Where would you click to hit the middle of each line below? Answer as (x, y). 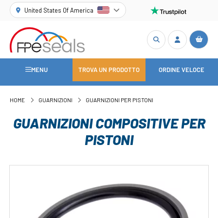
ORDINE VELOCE (182, 70)
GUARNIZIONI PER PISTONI (120, 100)
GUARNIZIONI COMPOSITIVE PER (109, 123)
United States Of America (59, 10)
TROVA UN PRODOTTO (109, 70)
